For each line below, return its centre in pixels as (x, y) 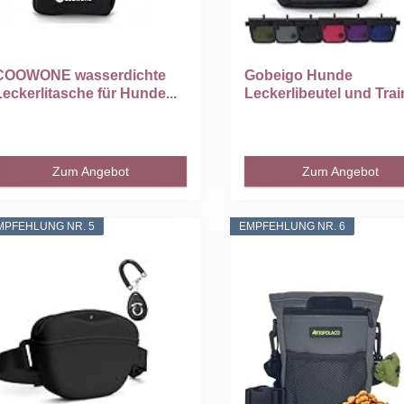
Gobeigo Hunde (298, 76)
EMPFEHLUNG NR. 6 (292, 227)
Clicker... (273, 112)
